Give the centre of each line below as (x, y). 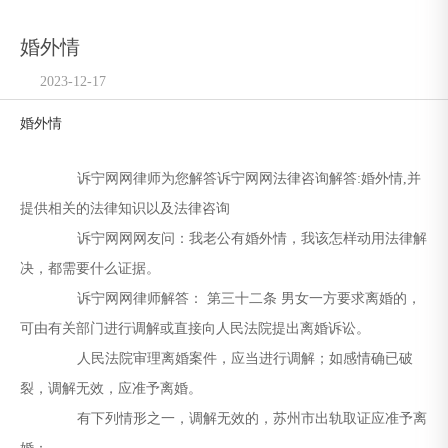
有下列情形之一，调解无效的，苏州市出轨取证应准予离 (237, 418)
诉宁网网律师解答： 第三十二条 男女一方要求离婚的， (234, 298)
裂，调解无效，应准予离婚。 (111, 388)
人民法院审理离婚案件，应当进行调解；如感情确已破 (230, 358)
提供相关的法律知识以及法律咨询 (125, 208)
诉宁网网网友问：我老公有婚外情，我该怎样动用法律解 (237, 238)
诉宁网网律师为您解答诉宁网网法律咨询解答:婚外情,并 (234, 178)
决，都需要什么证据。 (90, 268)
